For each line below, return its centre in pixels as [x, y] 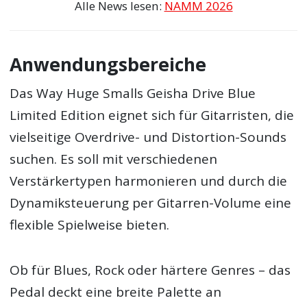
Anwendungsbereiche [108, 65]
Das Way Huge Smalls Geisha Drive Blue [133, 93]
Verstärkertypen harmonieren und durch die [149, 181]
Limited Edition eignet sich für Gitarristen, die [152, 115]
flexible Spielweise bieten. [90, 224]
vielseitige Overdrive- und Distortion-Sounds [148, 137]
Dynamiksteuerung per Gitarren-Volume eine [151, 202]
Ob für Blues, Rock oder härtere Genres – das [150, 270]
